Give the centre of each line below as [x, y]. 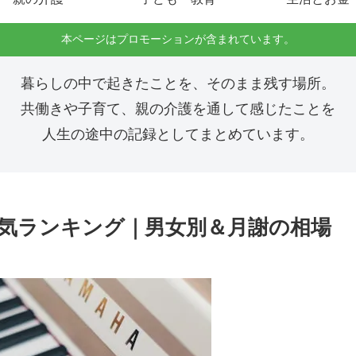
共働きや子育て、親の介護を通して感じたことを [178, 109]
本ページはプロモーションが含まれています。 [178, 39]
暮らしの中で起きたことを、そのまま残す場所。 [178, 84]
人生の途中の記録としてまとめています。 [178, 135]
